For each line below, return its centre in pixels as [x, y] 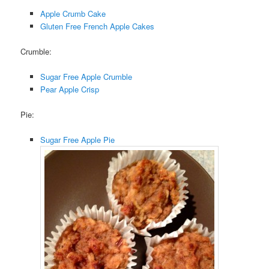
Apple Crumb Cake [73, 13]
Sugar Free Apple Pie [77, 140]
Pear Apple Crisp [69, 89]
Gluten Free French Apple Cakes [97, 26]
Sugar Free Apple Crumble [86, 76]
